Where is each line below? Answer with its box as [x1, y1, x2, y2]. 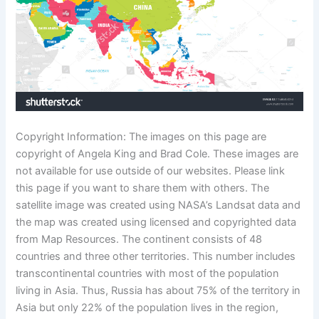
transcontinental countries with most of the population [16, 266, 280, 280]
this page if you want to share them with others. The [16, 181, 270, 194]
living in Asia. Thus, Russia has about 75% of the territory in [16, 283, 301, 297]
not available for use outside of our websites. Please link [16, 164, 286, 177]
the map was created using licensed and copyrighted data [16, 215, 297, 229]
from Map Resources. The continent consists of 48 [16, 232, 263, 246]
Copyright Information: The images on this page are [16, 130, 267, 143]
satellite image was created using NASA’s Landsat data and [16, 198, 301, 211]
